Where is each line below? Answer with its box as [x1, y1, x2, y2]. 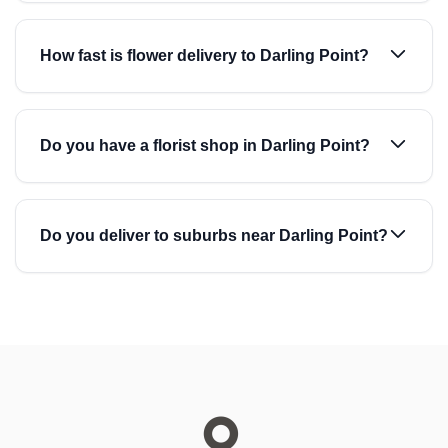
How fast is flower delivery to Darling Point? [40, 47, 369, 64]
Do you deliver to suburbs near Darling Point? [40, 227, 388, 244]
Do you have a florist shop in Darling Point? [40, 137, 370, 154]
